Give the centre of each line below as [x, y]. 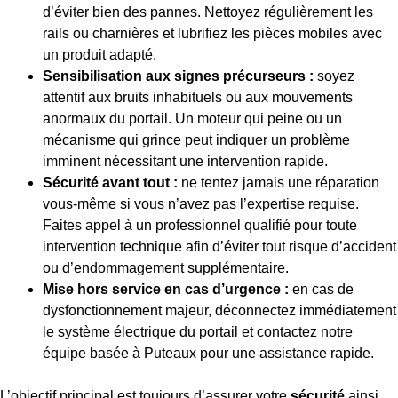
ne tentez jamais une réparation [279, 182]
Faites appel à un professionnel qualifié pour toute [200, 225]
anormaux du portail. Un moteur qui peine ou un [192, 118]
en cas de [321, 289]
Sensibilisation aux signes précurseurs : [178, 76]
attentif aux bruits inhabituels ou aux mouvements [198, 97]
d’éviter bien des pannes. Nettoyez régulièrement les [208, 12]
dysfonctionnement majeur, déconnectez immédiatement [219, 310]
